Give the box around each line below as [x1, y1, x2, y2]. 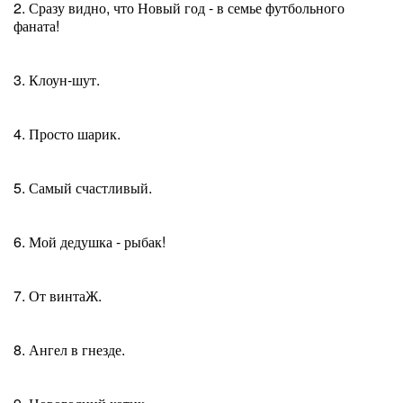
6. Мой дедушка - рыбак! [13, 231, 166, 252]
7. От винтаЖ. [13, 285, 102, 306]
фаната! [13, 15, 59, 36]
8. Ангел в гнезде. [13, 339, 125, 360]
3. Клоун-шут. [13, 69, 100, 90]
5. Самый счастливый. [13, 177, 152, 198]
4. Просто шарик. [13, 123, 121, 144]
